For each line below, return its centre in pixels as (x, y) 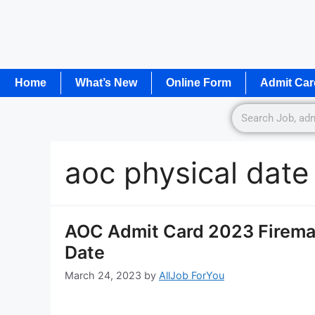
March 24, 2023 (103, 276)
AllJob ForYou (192, 276)
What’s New (106, 82)
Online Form (199, 82)
